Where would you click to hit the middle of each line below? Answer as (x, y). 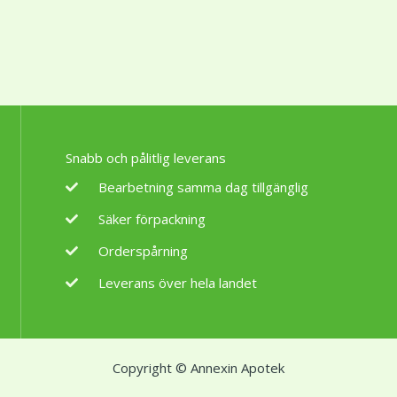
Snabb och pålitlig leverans (145, 158)
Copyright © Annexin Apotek (198, 368)
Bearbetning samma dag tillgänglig (204, 187)
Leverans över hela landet (178, 283)
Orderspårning (144, 251)
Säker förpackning (152, 219)
